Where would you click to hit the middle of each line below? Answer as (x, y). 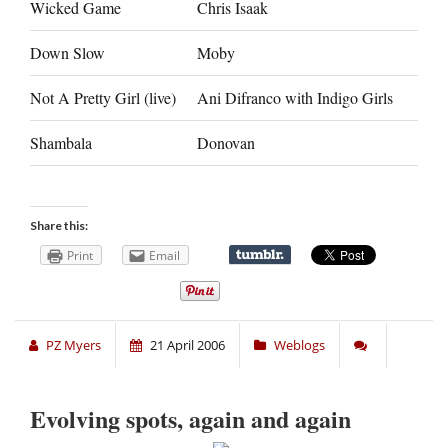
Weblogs (299, 345)
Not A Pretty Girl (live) (103, 98)
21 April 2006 (187, 345)
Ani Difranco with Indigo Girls (295, 98)
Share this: (59, 226)
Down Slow (67, 53)
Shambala (61, 143)
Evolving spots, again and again (190, 419)
